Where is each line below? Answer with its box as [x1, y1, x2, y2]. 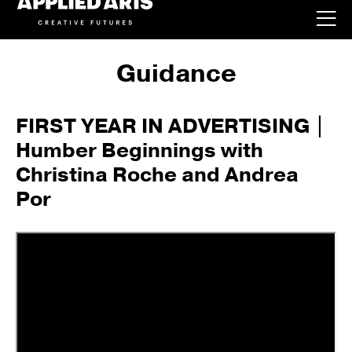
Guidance [115, 57, 236, 90]
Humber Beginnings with [16, 137, 263, 164]
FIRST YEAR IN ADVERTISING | [16, 112, 324, 140]
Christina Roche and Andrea [16, 161, 299, 189]
